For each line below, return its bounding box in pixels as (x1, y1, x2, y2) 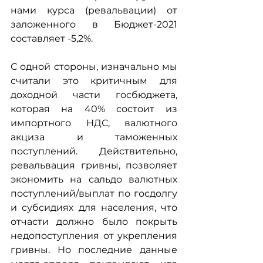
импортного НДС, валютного (11, 117, 177, 129)
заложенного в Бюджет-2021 (11, 19, 177, 30)
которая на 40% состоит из (11, 103, 177, 114)
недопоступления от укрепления (11, 230, 177, 241)
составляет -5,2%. (11, 33, 93, 44)
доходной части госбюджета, (11, 89, 177, 100)
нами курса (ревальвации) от (11, 5, 177, 16)
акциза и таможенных (11, 131, 177, 143)
